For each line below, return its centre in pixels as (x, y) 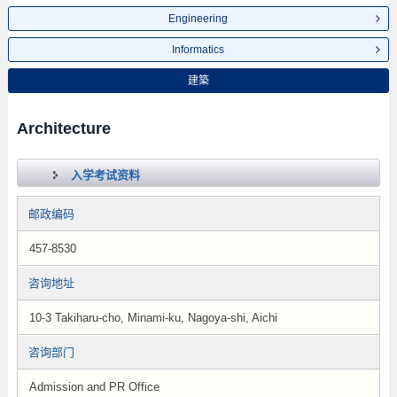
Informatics (198, 50)
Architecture (63, 128)
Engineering (198, 19)
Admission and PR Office (94, 387)
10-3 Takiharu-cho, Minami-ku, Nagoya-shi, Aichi (153, 318)
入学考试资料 (105, 175)
